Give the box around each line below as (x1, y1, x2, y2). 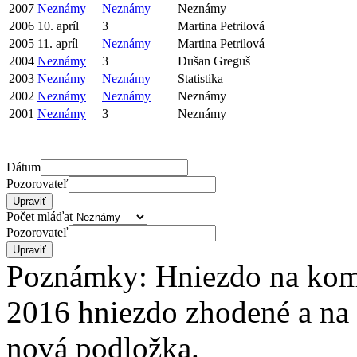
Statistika (178, 71, 223, 85)
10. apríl (37, 18, 79, 33)
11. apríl (37, 36, 78, 50)
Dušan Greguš (178, 53, 250, 68)
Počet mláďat (6, 209, 73, 223)
